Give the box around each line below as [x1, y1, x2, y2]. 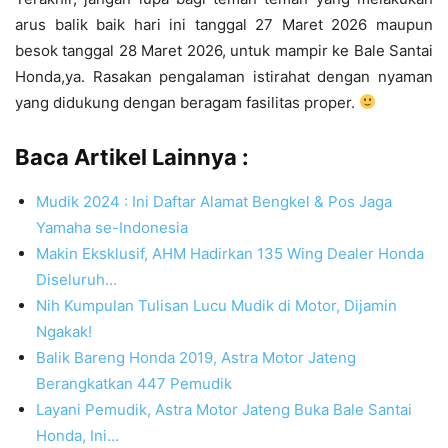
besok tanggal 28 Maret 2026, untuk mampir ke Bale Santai [15, 40, 433, 60]
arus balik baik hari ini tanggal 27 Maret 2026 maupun [15, 14, 433, 34]
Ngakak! [36, 321, 92, 341]
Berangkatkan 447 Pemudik [36, 373, 232, 393]
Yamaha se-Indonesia [36, 217, 188, 237]
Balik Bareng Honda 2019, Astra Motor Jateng [36, 347, 356, 367]
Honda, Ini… [36, 425, 119, 445]
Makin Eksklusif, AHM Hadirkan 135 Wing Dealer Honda [36, 243, 424, 263]
